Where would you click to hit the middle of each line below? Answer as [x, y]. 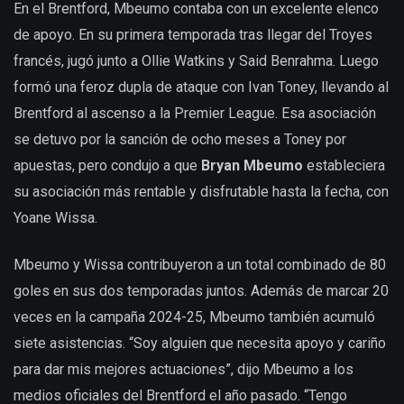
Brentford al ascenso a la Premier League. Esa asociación [195, 113]
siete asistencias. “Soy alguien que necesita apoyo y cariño [200, 344]
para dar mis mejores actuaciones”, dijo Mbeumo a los [184, 370]
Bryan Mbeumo [252, 165]
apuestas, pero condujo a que [107, 165]
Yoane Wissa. [55, 217]
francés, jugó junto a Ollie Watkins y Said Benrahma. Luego [196, 60]
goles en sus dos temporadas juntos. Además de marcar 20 [201, 291]
